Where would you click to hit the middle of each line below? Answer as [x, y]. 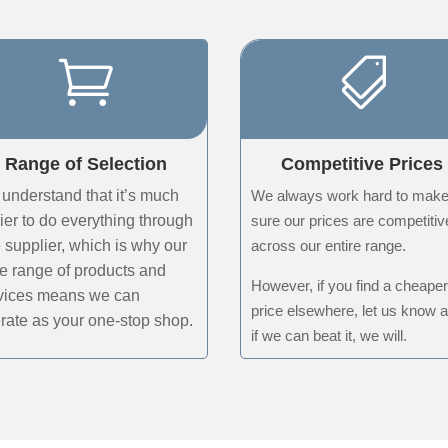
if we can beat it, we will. [329, 335]
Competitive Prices [362, 163]
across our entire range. [329, 245]
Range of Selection [85, 163]
